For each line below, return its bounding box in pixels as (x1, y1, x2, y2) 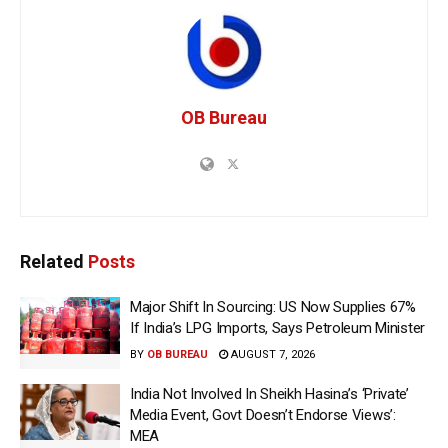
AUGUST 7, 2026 (228, 348, 315, 362)
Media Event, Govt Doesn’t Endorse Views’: (130, 405, 396, 424)
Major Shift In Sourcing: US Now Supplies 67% (130, 298, 416, 317)
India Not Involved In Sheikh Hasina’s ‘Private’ (130, 384, 409, 403)
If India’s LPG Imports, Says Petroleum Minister (130, 319, 425, 338)
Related (20, 251, 84, 273)
